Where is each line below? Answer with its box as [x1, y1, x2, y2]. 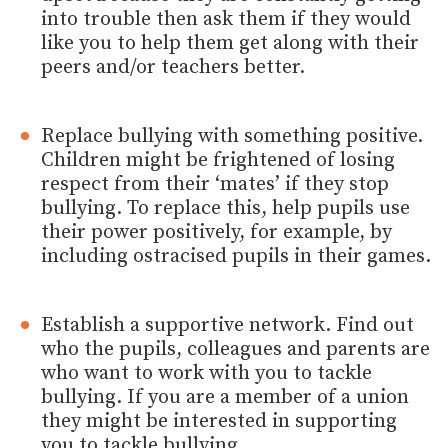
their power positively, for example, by [41, 219, 393, 245]
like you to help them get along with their [41, 30, 420, 56]
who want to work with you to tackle [41, 360, 373, 386]
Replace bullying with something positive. [41, 123, 424, 149]
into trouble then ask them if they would [41, 6, 412, 32]
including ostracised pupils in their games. [41, 243, 432, 269]
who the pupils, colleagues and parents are [41, 336, 431, 362]
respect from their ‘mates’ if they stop [41, 171, 390, 197]
